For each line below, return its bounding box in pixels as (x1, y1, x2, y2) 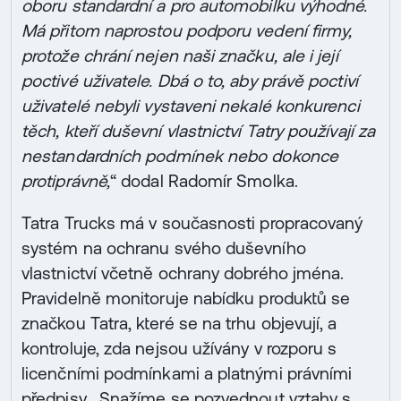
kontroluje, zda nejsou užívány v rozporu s (21, 337, 337, 358)
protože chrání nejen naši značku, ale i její (21, 45, 338, 65)
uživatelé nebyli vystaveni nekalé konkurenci (21, 95, 360, 115)
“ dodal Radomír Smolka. (110, 170, 298, 191)
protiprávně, (21, 170, 111, 191)
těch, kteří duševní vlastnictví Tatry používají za (21, 120, 376, 141)
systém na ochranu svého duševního (21, 237, 306, 258)
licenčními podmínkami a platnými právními (21, 363, 353, 383)
